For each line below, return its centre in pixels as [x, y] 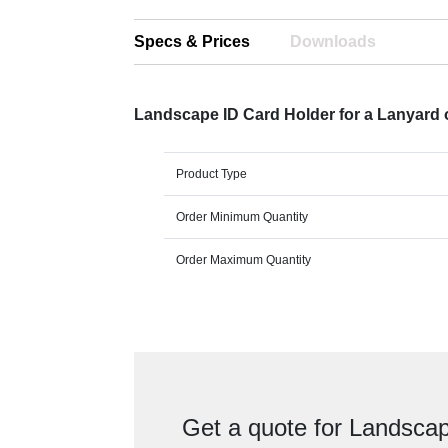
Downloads [333, 42]
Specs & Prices [192, 42]
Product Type [212, 174]
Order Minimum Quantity [242, 217]
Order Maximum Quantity [244, 260]
